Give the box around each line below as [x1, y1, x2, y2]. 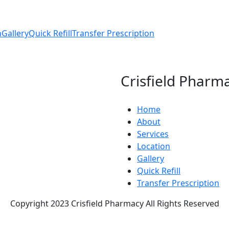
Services [137, 128, 169, 140]
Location [137, 140, 170, 152]
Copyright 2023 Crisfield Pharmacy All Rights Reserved [10, 197, 219, 209]
